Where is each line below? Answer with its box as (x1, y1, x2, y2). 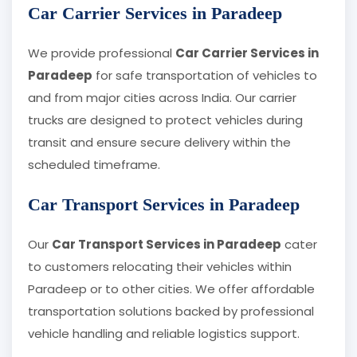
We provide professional (28, 45, 175, 62)
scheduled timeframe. (28, 156, 160, 174)
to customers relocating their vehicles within (28, 258, 292, 276)
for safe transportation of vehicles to (92, 67, 317, 84)
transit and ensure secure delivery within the (28, 134, 291, 151)
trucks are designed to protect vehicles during (28, 112, 303, 129)
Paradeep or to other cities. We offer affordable (28, 280, 315, 298)
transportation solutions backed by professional (28, 303, 314, 320)
